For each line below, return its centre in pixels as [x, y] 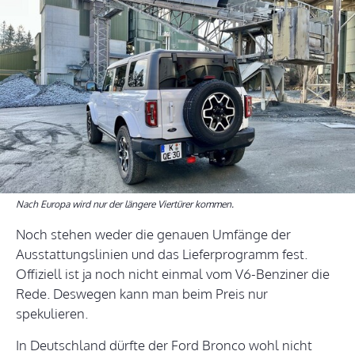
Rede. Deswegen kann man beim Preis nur [142, 294]
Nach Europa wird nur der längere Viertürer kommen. [125, 204]
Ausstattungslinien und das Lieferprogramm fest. [162, 254]
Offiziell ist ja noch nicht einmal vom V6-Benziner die [173, 274]
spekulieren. [52, 314]
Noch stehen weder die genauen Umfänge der [153, 235]
